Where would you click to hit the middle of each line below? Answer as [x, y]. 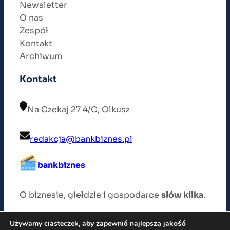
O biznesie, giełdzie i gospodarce [90, 195]
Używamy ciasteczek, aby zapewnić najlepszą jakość [98, 224]
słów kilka [183, 195]
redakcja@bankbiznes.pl [81, 139]
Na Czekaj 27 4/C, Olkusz [79, 110]
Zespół [34, 31]
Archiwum [41, 56]
